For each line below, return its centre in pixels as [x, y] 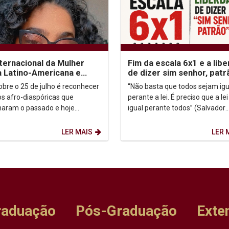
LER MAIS [77, 132]
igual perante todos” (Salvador [176, 108]
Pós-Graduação [126, 211]
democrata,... [148, 129]
